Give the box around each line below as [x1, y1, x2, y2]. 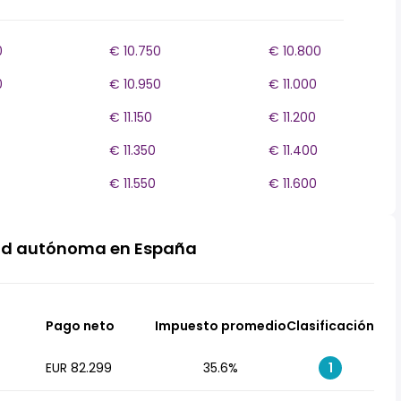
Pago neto [46, 317, 115, 335]
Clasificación [286, 317, 374, 335]
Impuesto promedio [154, 317, 286, 335]
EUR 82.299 [46, 359, 112, 377]
